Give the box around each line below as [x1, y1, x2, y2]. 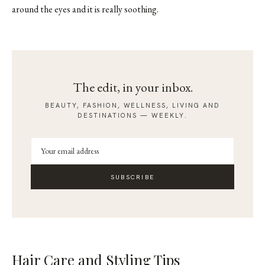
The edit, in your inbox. [72, 78, 193, 96]
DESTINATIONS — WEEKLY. [77, 111, 188, 119]
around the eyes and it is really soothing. [12, 2, 159, 15]
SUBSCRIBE [110, 172, 155, 181]
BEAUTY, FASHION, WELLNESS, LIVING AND [44, 101, 221, 109]
